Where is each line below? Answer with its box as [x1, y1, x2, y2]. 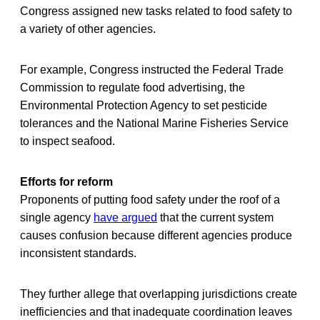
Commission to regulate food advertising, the [20, 81, 245, 94]
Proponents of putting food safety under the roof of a [20, 193, 280, 206]
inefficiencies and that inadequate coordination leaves [20, 305, 292, 318]
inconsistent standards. [20, 246, 136, 259]
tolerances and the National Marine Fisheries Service [20, 116, 289, 129]
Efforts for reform [20, 175, 113, 188]
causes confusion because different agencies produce [20, 229, 292, 241]
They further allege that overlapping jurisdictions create [20, 287, 297, 300]
